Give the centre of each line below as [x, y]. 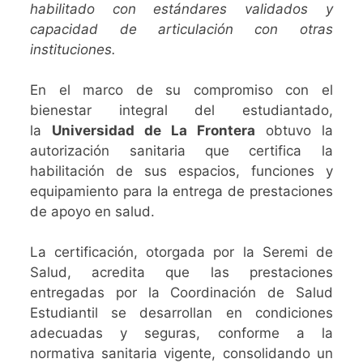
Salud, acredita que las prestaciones [181, 272]
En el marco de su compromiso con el [181, 90]
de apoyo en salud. [93, 211]
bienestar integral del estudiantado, [181, 110]
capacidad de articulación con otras [181, 29]
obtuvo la [294, 130]
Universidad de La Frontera [154, 130]
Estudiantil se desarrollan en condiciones [181, 312]
